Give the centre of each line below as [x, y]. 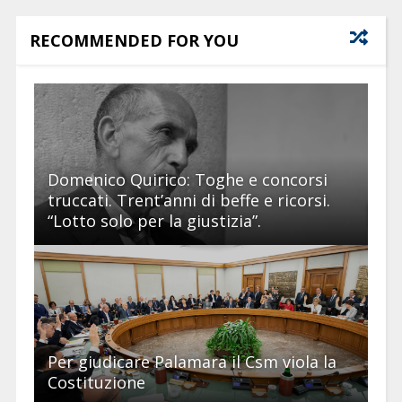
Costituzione [96, 382]
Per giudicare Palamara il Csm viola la [192, 361]
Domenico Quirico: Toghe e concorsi [187, 179]
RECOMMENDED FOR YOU [134, 40]
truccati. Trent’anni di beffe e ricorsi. [188, 200]
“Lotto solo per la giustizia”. [154, 220]
